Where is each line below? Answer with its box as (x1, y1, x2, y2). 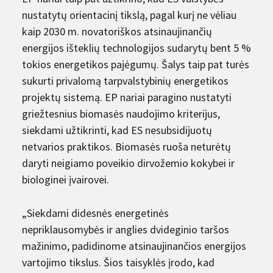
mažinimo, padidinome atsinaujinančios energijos (22, 238, 246, 253)
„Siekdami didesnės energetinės (22, 205, 169, 220)
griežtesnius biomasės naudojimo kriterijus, (22, 106, 220, 121)
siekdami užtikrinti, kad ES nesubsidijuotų (22, 122, 212, 137)
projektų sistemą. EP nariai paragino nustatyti (22, 90, 232, 104)
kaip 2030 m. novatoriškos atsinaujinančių (22, 24, 212, 38)
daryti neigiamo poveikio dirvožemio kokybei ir (22, 155, 235, 170)
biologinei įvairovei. (22, 172, 109, 186)
